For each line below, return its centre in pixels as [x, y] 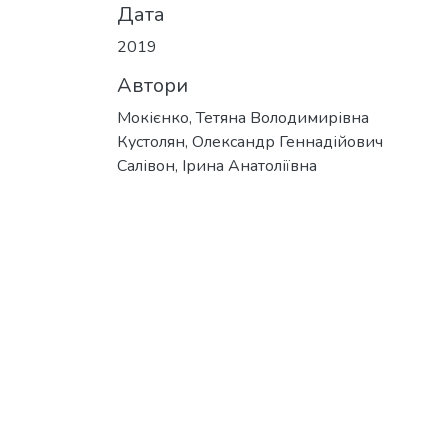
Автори [152, 85]
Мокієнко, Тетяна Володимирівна [243, 118]
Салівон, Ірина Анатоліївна [217, 166]
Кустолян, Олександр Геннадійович [250, 142]
